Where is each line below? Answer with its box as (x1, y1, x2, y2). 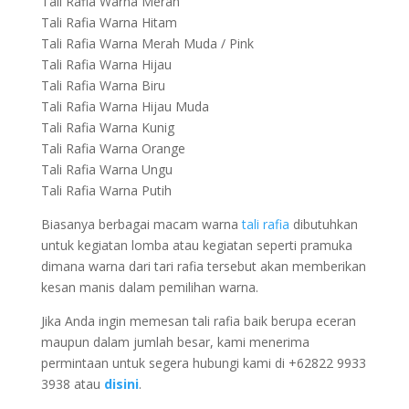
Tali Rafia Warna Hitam (40, 14, 177, 31)
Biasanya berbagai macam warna (40, 215, 238, 233)
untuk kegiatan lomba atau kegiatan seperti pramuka (40, 236, 352, 254)
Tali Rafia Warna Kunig (40, 119, 174, 136)
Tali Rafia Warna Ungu (40, 161, 173, 178)
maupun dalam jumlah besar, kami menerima (40, 333, 309, 351)
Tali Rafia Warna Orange (40, 140, 185, 157)
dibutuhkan (292, 215, 358, 233)
